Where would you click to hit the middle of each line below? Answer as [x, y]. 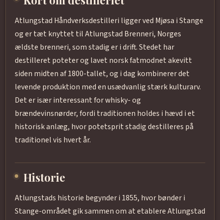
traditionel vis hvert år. [53, 140]
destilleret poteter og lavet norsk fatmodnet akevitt [103, 61]
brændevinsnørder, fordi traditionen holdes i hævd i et [105, 114]
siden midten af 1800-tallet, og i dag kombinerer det [102, 74]
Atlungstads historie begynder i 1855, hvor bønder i [100, 198]
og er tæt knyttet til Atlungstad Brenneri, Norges [98, 34]
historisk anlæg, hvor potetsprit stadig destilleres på [104, 127]
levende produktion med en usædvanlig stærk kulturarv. [108, 87]
